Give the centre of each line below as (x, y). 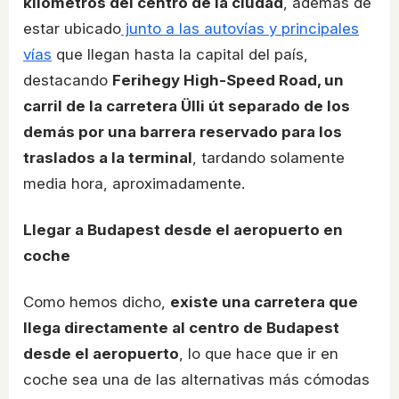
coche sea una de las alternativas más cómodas (196, 379)
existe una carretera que (264, 301)
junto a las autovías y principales (240, 29)
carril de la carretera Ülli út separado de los (187, 106)
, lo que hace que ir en (259, 353)
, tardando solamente (269, 158)
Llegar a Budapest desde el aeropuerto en (183, 230)
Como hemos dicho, (97, 301)
